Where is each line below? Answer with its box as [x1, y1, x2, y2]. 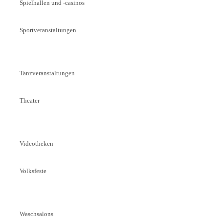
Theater [19, 96, 40, 104]
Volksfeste [19, 167, 46, 175]
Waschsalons [19, 210, 53, 218]
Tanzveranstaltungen [19, 69, 75, 77]
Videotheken [19, 139, 53, 147]
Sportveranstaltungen [19, 26, 76, 34]
